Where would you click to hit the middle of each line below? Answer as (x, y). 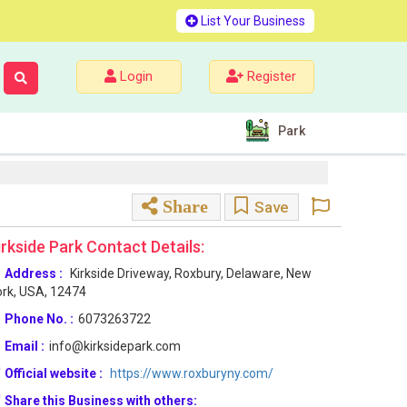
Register (270, 76)
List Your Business (252, 21)
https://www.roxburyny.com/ (192, 373)
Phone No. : (39, 319)
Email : (25, 346)
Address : (34, 273)
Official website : (54, 373)
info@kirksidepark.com (115, 346)
